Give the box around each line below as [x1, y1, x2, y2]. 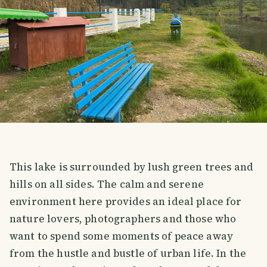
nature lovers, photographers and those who [10, 212, 237, 226]
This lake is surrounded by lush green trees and [10, 160, 254, 175]
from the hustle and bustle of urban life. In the [10, 246, 247, 261]
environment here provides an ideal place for [10, 194, 242, 209]
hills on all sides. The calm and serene [10, 177, 204, 192]
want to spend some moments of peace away [10, 229, 234, 244]
